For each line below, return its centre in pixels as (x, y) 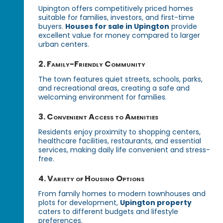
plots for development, (79, 203)
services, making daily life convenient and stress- (124, 150)
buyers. (52, 27)
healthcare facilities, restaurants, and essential (120, 141)
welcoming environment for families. (103, 97)
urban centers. (64, 45)
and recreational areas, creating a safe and (114, 88)
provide (183, 27)
